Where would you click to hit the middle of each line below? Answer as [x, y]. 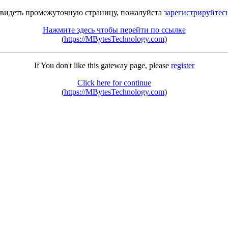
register [182, 65]
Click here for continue [114, 83]
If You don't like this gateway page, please [102, 65]
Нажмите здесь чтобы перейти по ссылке [114, 30]
